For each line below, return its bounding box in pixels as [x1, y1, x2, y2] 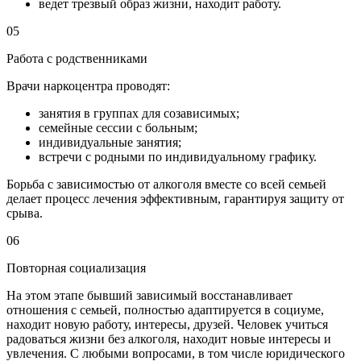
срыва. [6, 205, 43, 220]
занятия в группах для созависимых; [39, 106, 239, 120]
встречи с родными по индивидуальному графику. [39, 149, 317, 164]
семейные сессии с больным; [39, 120, 197, 135]
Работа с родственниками [6, 51, 147, 65]
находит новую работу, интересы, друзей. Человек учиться [6, 317, 328, 331]
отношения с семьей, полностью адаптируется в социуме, [6, 302, 324, 317]
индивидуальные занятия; [39, 135, 181, 149]
